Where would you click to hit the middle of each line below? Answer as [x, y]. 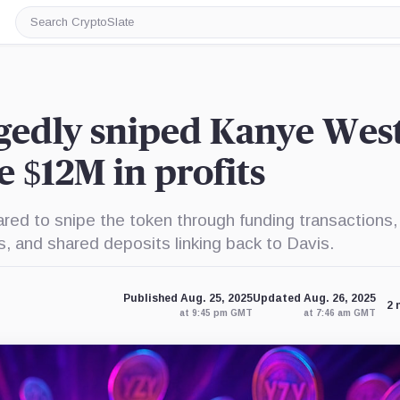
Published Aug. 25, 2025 [187, 298]
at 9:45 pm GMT [216, 313]
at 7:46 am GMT [339, 313]
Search [51, 28]
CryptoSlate [67, 42]
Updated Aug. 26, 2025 [314, 298]
